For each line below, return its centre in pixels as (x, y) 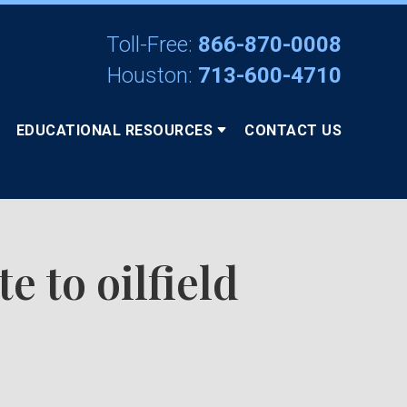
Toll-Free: (149, 45)
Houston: (150, 75)
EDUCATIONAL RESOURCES (114, 131)
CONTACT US (293, 131)
